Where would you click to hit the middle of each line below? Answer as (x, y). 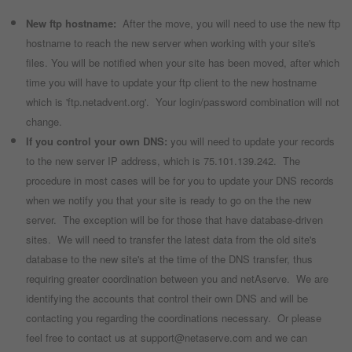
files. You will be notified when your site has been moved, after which (182, 63)
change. (44, 122)
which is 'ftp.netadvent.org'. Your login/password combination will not (182, 102)
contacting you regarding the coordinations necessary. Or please (173, 318)
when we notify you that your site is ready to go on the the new (168, 200)
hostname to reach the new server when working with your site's (170, 43)
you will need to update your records (251, 141)
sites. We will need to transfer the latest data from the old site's (171, 240)
